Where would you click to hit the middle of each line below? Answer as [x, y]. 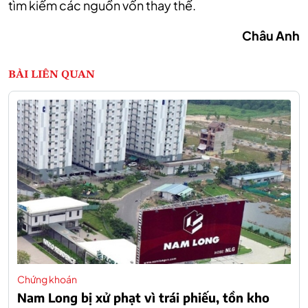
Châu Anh [271, 35]
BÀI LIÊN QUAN [52, 75]
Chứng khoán [47, 279]
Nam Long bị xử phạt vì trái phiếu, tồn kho [143, 297]
